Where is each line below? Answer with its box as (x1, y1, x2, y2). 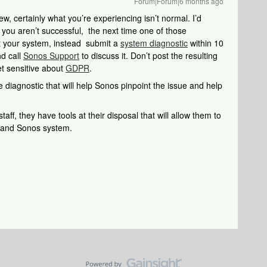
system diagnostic (120, 37, 188, 49)
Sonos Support (23, 49, 79, 61)
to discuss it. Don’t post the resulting (79, 49, 218, 61)
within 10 (188, 37, 223, 49)
